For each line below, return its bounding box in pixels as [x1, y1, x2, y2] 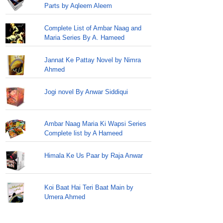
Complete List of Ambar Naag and [44, 24, 141, 32]
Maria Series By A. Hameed [44, 34, 124, 41]
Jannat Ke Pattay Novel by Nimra [44, 56, 141, 64]
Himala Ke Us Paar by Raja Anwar [44, 152, 143, 159]
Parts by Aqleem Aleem [44, 2, 112, 9]
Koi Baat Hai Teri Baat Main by [44, 184, 133, 191]
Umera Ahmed [44, 193, 85, 201]
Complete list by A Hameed [44, 129, 122, 137]
